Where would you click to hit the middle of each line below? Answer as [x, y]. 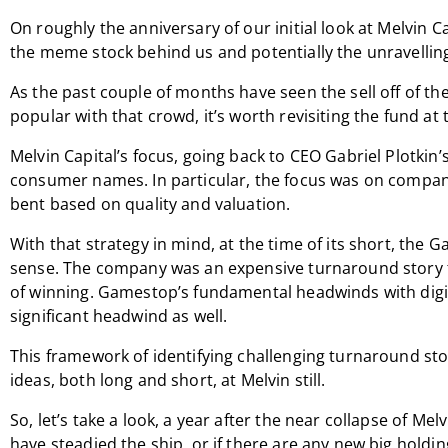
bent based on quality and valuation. [150, 204]
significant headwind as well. [119, 316]
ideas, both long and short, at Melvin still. [168, 380]
